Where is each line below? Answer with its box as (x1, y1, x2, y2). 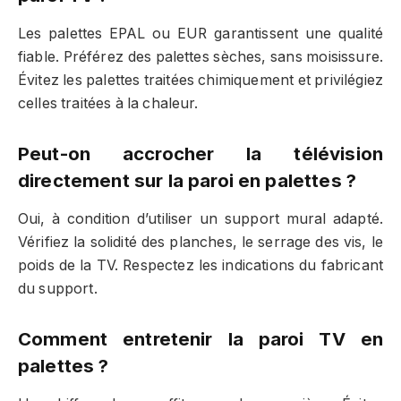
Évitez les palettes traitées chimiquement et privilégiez (18, 72, 383, 90)
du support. (18, 280, 98, 298)
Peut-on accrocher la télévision (18, 141, 383, 165)
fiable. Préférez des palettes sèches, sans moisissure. (18, 48, 383, 66)
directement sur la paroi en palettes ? (18, 168, 357, 192)
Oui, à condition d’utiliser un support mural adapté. (18, 210, 383, 228)
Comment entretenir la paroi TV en (18, 327, 383, 350)
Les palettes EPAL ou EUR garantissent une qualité (18, 25, 383, 43)
